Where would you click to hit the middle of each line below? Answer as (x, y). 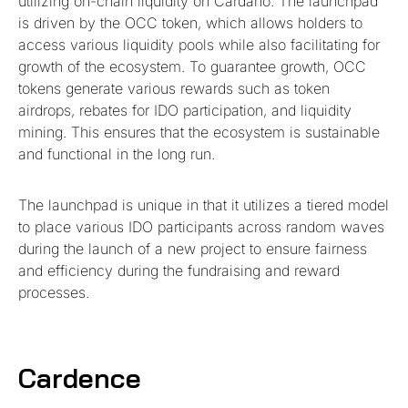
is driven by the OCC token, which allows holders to (190, 22)
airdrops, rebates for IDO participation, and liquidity (185, 110)
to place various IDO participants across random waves (201, 226)
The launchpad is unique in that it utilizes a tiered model (204, 204)
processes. (54, 292)
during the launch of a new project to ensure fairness (193, 248)
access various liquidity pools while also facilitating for (199, 44)
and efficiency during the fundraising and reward (179, 270)
